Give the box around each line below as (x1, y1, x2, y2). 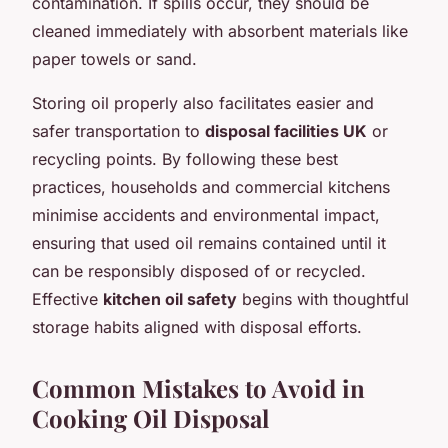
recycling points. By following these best (32, 148, 338, 169)
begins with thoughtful (237, 288, 409, 309)
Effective (32, 288, 103, 309)
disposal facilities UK (205, 120, 367, 141)
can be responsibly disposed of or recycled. (32, 260, 366, 281)
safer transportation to (32, 120, 205, 141)
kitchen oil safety (103, 288, 237, 309)
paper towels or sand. (32, 48, 197, 69)
